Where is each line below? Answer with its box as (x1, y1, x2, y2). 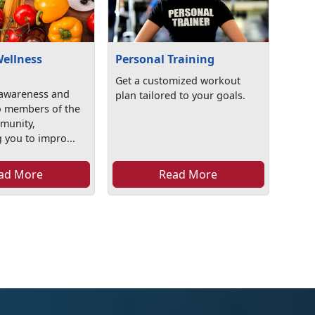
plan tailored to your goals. (115, 89, 246, 103)
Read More (159, 167, 218, 183)
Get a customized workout (115, 74, 241, 88)
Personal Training (115, 51, 215, 67)
